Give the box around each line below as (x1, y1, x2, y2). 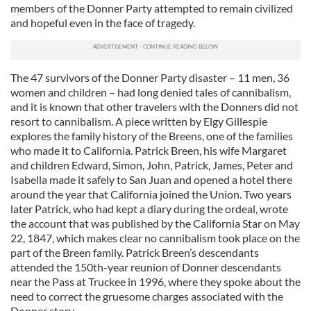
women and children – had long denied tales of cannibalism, (10, 85, 291, 99)
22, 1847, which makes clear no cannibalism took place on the (10, 231, 300, 244)
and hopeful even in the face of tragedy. (10, 16, 195, 29)
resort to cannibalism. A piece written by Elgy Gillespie (10, 115, 267, 128)
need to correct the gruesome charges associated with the (10, 289, 283, 303)
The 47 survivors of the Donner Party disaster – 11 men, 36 (10, 71, 289, 84)
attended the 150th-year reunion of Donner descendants (10, 260, 281, 274)
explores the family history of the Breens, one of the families (10, 129, 293, 142)
